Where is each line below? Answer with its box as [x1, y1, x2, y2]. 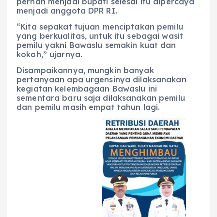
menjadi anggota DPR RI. [16, 5, 117, 15]
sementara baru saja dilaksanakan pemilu [16, 93, 185, 103]
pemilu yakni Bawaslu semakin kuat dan [16, 40, 176, 50]
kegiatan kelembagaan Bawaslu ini [16, 84, 157, 93]
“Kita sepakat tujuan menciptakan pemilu [16, 21, 183, 31]
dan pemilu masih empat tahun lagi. [16, 102, 160, 112]
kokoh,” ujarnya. [16, 49, 82, 59]
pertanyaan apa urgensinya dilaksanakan [16, 75, 186, 84]
